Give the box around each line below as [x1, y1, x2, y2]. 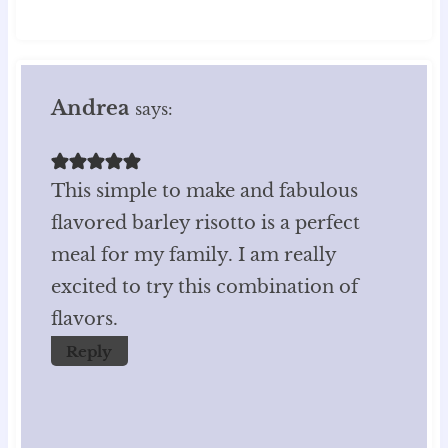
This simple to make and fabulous [51, 179, 358, 202]
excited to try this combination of [51, 275, 358, 298]
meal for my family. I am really [51, 243, 336, 266]
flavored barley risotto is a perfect [51, 211, 360, 234]
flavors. [51, 307, 118, 330]
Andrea [51, 95, 129, 121]
